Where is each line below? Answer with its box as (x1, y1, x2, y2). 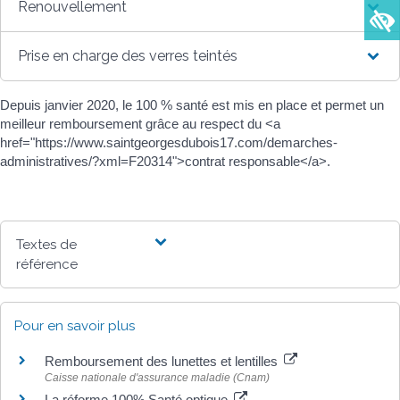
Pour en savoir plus (14, 317, 135, 334)
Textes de (16, 236, 78, 253)
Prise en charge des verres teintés (18, 46, 238, 64)
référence (16, 255, 79, 272)
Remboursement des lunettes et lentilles (45, 353, 281, 369)
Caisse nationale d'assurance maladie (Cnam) (45, 371, 270, 384)
